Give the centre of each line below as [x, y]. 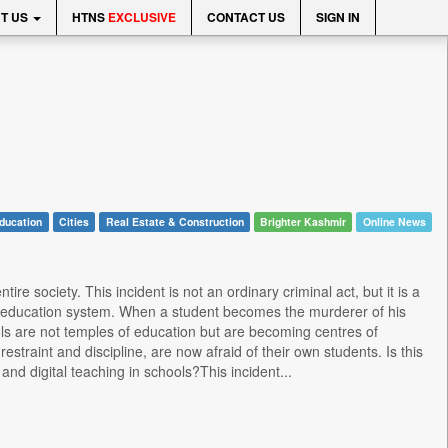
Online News [394, 221]
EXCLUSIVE [142, 17]
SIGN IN [338, 17]
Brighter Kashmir [303, 221]
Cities [73, 221]
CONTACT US [246, 17]
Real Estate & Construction [174, 221]
